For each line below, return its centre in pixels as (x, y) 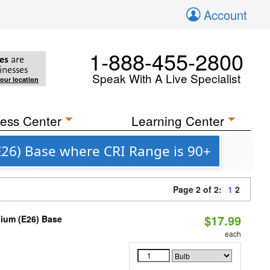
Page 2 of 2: (200, 189)
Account (225, 15)
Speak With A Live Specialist (166, 78)
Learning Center (178, 121)
